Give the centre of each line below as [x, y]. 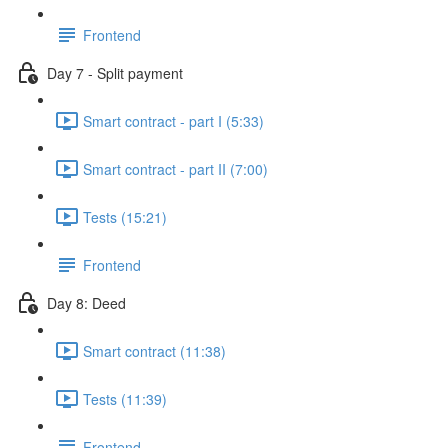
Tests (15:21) [125, 216]
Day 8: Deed [86, 302]
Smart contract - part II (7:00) [175, 168]
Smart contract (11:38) [154, 350]
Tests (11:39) [125, 398]
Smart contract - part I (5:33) [173, 120]
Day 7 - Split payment [115, 72]
